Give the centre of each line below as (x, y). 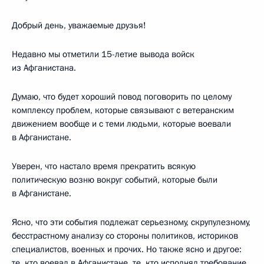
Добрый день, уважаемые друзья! (79, 25)
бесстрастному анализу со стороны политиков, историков (125, 236)
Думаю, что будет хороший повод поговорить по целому (122, 97)
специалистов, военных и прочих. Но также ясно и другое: (127, 249)
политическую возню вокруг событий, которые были (115, 180)
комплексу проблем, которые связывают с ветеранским (123, 110)
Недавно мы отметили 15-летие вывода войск (103, 54)
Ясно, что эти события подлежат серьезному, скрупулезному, (131, 222)
